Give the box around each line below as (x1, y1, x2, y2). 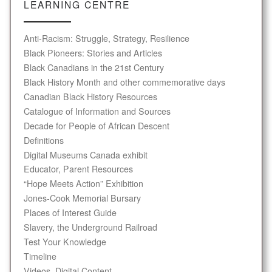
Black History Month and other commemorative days (23, 75, 225, 88)
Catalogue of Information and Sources (23, 104, 171, 117)
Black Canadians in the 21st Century (23, 61, 164, 74)
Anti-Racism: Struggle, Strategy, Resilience (23, 32, 189, 45)
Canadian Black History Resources (23, 90, 157, 103)
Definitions (23, 134, 64, 146)
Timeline (23, 250, 56, 262)
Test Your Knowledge (23, 235, 106, 248)
